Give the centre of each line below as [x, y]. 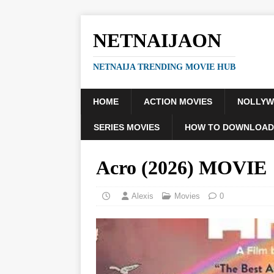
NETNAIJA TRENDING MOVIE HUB [164, 67]
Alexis [143, 196]
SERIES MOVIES [127, 127]
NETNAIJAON [157, 40]
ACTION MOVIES [178, 102]
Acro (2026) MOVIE [181, 168]
